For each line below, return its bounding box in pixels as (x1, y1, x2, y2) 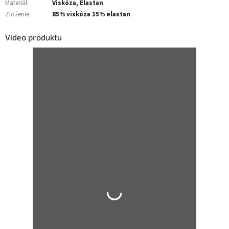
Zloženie (5, 9, 29, 19)
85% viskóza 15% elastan (52, 9, 130, 19)
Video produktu (5, 32, 62, 42)
